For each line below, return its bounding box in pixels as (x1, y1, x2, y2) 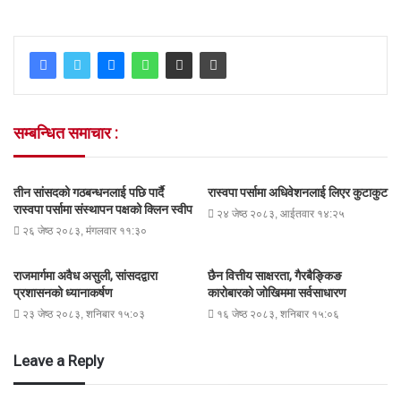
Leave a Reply (13, 352, 104, 371)
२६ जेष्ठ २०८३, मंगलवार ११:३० (22, 225, 147, 238)
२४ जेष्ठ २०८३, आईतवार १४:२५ (217, 208, 345, 221)
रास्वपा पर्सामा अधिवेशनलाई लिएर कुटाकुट (208, 185, 388, 200)
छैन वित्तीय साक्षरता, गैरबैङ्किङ (208, 269, 342, 284)
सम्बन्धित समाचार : (13, 124, 118, 143)
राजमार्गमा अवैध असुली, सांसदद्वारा (13, 269, 158, 284)
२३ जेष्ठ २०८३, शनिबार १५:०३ (22, 308, 145, 321)
